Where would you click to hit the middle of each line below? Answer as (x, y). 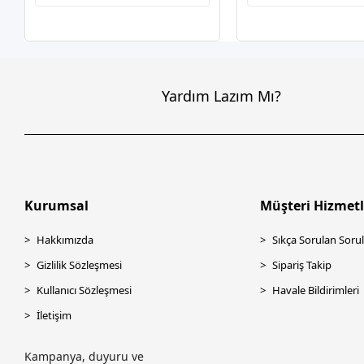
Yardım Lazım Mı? (222, 95)
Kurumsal (57, 206)
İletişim (54, 315)
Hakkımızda (65, 240)
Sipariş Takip (301, 265)
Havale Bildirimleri (315, 290)
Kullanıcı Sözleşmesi (84, 290)
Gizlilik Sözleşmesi (80, 265)
